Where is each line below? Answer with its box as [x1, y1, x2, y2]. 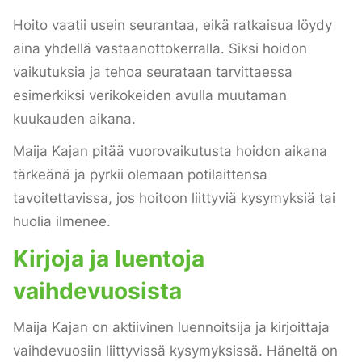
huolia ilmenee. [13, 213, 111, 230]
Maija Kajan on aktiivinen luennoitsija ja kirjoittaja [13, 318, 330, 335]
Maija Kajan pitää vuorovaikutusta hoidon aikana [13, 143, 327, 160]
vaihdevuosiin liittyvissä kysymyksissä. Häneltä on [13, 342, 338, 359]
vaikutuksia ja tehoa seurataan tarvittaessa [13, 64, 293, 81]
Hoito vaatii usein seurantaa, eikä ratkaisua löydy [13, 17, 332, 34]
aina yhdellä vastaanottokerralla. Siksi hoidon [13, 40, 307, 57]
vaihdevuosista [13, 276, 182, 305]
